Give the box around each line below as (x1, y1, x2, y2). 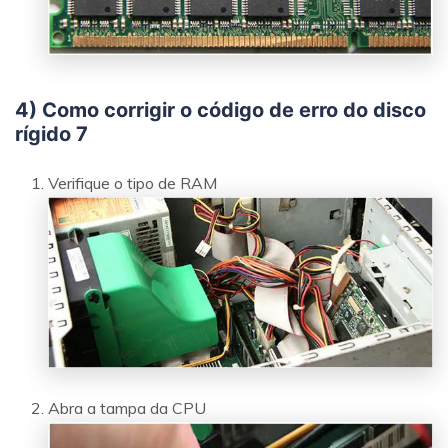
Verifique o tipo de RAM (48, 172, 217, 193)
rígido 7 (15, 121, 88, 146)
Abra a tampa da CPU (48, 397, 206, 418)
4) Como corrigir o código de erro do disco (15, 97, 426, 122)
